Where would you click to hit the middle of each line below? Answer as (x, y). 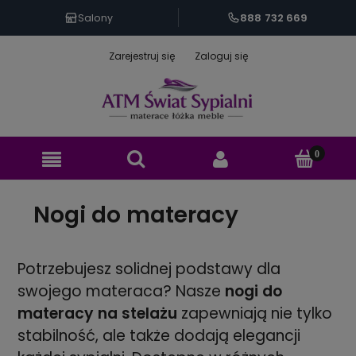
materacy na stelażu (97, 314)
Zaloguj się (221, 56)
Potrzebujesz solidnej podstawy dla (149, 269)
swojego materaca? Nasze (119, 292)
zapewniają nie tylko (255, 314)
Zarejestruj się (141, 56)
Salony (96, 17)
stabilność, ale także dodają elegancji (159, 336)
